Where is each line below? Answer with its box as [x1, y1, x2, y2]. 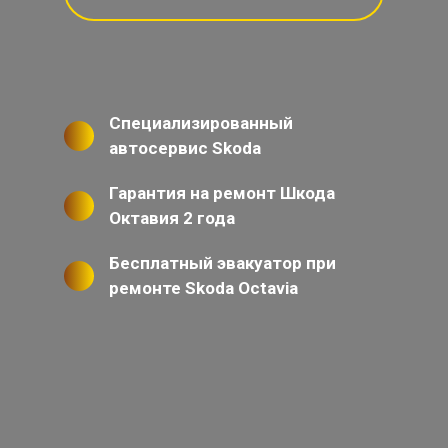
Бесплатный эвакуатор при [109, 253, 336, 273]
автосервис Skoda [109, 138, 261, 158]
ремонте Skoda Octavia [109, 278, 298, 298]
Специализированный [109, 113, 293, 133]
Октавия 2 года [109, 208, 235, 228]
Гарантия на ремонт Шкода [109, 183, 335, 203]
